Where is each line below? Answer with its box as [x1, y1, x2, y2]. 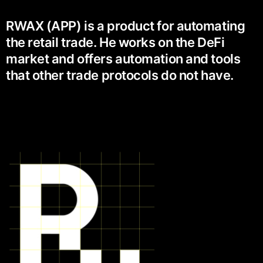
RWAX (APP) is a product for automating [6, 18, 245, 34]
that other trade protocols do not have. [6, 68, 234, 83]
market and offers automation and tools [6, 51, 241, 67]
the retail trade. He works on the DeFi [6, 35, 225, 50]
